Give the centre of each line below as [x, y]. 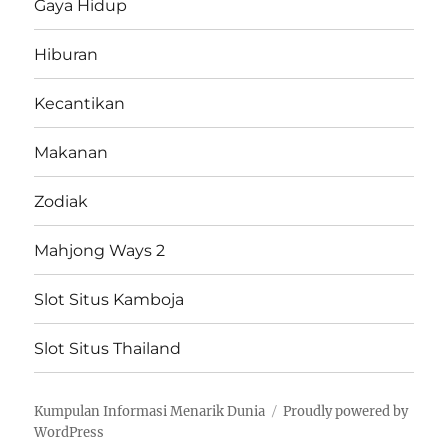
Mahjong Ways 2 [100, 250]
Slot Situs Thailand [108, 348]
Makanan [71, 152]
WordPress [69, 433]
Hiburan [66, 54]
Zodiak [61, 201]
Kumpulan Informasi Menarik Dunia [150, 412]
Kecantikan [80, 103]
